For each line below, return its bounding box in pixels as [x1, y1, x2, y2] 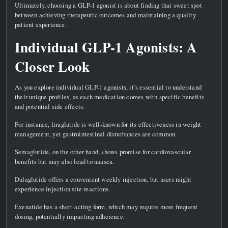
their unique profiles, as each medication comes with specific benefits [15, 92, 205, 101]
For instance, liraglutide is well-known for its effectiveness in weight [15, 119, 202, 129]
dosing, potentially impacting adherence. [15, 211, 125, 221]
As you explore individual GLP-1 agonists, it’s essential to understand [15, 82, 202, 92]
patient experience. [15, 19, 67, 29]
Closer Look [15, 56, 90, 76]
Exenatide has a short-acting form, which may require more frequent [15, 202, 198, 211]
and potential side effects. [15, 101, 85, 111]
